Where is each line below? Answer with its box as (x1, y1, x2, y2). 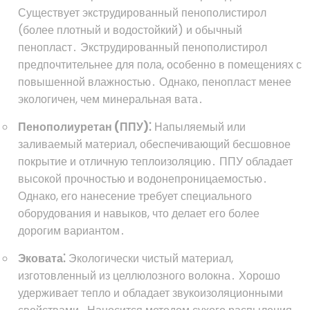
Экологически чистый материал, (66, 250, 233, 266)
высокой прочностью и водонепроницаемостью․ (18, 171, 268, 187)
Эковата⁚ (18, 250, 66, 266)
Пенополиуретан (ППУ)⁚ (18, 119, 152, 135)
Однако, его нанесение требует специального (18, 188, 252, 204)
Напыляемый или (152, 119, 246, 135)
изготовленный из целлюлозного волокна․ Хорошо (18, 268, 280, 284)
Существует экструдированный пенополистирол (18, 5, 266, 21)
